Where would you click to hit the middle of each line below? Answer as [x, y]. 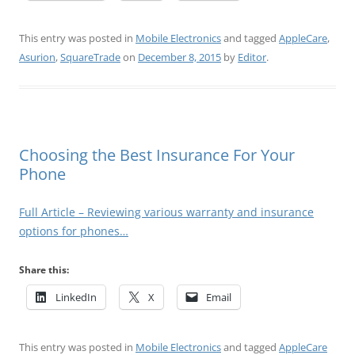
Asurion [37, 57]
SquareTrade [90, 57]
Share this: [44, 269]
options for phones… [74, 231]
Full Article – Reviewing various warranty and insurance [166, 212]
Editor [252, 57]
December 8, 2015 [179, 57]
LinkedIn [76, 297]
